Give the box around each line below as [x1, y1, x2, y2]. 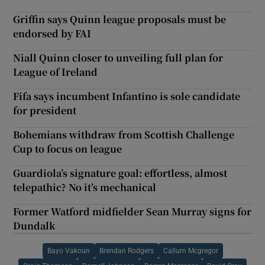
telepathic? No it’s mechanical [13, 180, 157, 194]
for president [13, 103, 77, 117]
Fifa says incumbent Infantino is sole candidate [13, 89, 241, 103]
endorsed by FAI [13, 26, 92, 40]
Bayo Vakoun [47, 247, 90, 254]
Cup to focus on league [13, 141, 122, 156]
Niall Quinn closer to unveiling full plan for [13, 50, 224, 64]
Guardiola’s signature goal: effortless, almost [13, 166, 228, 180]
